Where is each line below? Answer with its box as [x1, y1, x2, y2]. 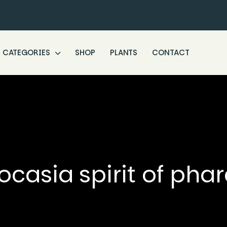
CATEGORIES [2, 47, 52, 58]
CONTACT [152, 47, 190, 58]
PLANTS [109, 47, 138, 58]
